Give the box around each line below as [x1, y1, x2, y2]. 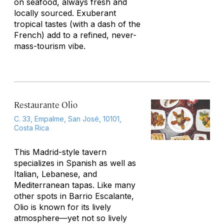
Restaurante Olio [14, 99, 77, 110]
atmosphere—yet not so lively [14, 213, 127, 223]
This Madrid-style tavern [14, 147, 106, 157]
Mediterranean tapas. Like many [14, 180, 135, 190]
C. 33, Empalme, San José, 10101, [14, 114, 121, 123]
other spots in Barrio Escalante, [14, 191, 134, 201]
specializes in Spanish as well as [14, 158, 136, 168]
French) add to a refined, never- [14, 30, 136, 40]
